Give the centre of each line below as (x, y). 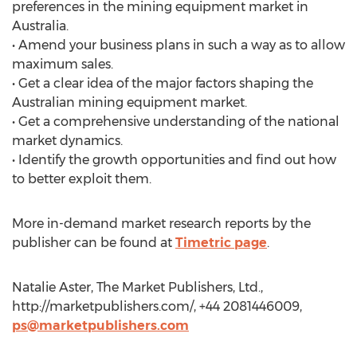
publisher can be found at (94, 243)
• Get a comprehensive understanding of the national (176, 122)
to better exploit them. (82, 179)
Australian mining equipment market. (129, 102)
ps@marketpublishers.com (100, 326)
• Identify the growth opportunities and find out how (174, 160)
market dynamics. (67, 141)
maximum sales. (63, 64)
